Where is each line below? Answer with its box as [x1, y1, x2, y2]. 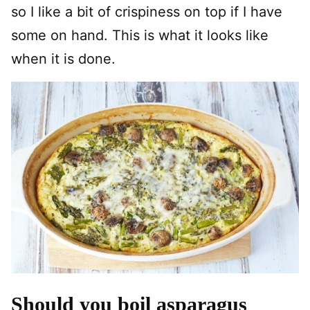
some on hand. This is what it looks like [11, 26, 268, 44]
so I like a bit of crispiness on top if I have [11, 3, 282, 20]
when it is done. [11, 50, 116, 67]
